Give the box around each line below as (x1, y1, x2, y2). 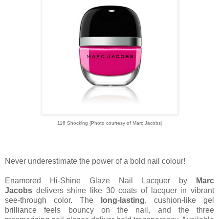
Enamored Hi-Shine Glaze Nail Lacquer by (5, 176, 196, 185)
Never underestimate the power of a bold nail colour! (5, 157, 185, 166)
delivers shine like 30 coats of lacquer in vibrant (32, 186, 214, 195)
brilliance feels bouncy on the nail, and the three (5, 206, 214, 215)
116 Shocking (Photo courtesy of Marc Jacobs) (57, 120, 162, 126)
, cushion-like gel (145, 196, 214, 205)
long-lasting (101, 196, 145, 205)
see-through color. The (5, 196, 101, 205)
